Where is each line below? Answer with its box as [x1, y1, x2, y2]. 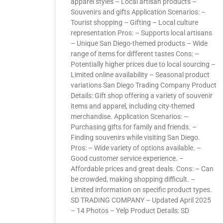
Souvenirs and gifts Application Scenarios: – [71, 8, 206, 16]
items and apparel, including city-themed [71, 102, 195, 110]
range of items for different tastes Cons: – [71, 50, 199, 58]
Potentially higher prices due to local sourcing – [71, 60, 216, 68]
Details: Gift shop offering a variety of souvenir [71, 92, 213, 100]
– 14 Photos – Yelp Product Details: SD [71, 207, 189, 215]
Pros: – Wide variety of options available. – [71, 144, 201, 152]
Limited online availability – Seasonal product [71, 71, 210, 79]
